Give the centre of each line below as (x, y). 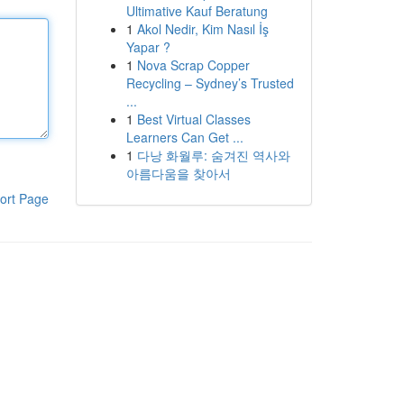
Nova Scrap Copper (193, 65)
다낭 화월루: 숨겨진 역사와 (213, 155)
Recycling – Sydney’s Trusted (210, 83)
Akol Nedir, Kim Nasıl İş (202, 29)
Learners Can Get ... (184, 137)
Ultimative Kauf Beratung (197, 11)
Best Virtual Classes (193, 119)
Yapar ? (148, 47)
